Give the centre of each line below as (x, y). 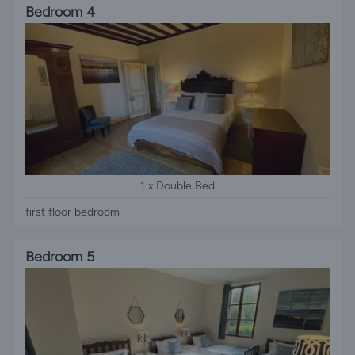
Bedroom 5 (60, 257)
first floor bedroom (73, 212)
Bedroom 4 (60, 12)
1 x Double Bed (177, 186)
